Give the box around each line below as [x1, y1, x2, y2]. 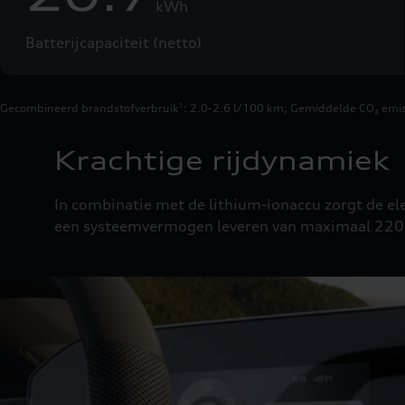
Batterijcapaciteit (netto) [25, 33, 202, 52]
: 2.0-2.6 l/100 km [184, 100, 284, 115]
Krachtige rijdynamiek [54, 145, 390, 176]
